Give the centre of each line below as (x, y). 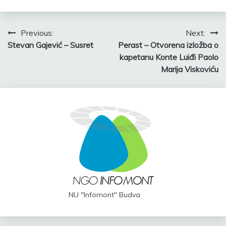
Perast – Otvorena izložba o (168, 45)
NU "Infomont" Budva (104, 194)
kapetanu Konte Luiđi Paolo (169, 57)
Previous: (37, 33)
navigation (42, 53)
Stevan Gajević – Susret (50, 45)
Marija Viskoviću (190, 69)
